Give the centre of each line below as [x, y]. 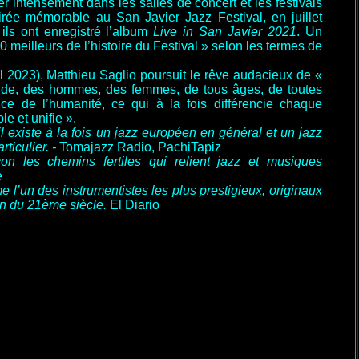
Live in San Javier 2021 [225, 32]
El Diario [135, 205]
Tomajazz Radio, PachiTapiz [140, 147]
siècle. [90, 205]
